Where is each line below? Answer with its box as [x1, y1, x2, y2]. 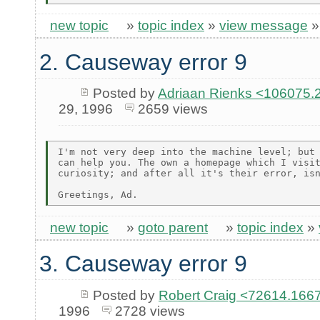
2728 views [114, 303, 185, 319]
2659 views [137, 101, 208, 117]
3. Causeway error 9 [39, 250, 247, 276]
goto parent [138, 219, 208, 235]
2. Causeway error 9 [39, 49, 247, 75]
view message [219, 18, 308, 34]
